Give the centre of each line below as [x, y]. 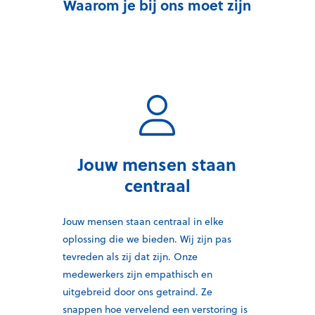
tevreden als [92, 256]
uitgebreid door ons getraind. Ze [137, 291]
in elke [207, 221]
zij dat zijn [145, 256]
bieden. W [165, 239]
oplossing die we [101, 239]
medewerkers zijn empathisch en [137, 274]
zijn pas [213, 239]
